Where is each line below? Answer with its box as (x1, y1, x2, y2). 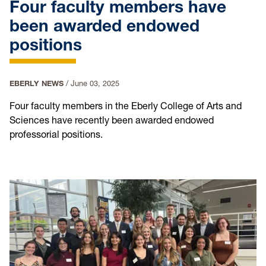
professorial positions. (9, 128, 103, 141)
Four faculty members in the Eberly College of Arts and (9, 100, 242, 112)
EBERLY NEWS (9, 79, 64, 88)
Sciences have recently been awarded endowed (9, 114, 214, 126)
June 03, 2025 (71, 79, 119, 88)
